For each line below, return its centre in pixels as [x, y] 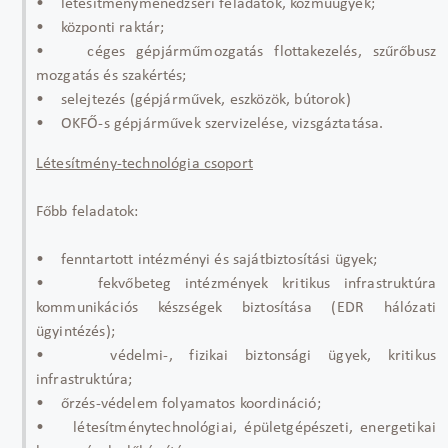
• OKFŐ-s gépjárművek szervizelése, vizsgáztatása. [210, 123]
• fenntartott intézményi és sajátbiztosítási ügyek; [209, 259]
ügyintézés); [75, 331]
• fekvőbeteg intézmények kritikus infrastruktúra [236, 283]
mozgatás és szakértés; [111, 75]
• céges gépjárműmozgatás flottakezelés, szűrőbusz [236, 51]
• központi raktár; [100, 27]
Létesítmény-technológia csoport [144, 163]
